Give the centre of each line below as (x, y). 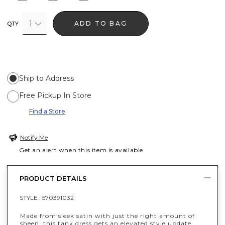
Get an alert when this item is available (81, 150)
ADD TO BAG (101, 23)
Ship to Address (46, 78)
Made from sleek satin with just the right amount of (107, 215)
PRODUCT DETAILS (53, 179)
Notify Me (34, 137)
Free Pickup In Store (55, 95)
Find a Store (47, 111)
